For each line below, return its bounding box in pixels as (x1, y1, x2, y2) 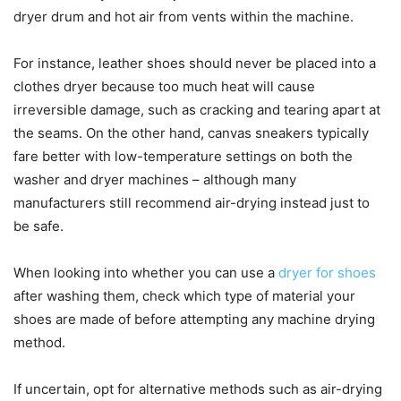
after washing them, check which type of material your (13, 286, 355, 304)
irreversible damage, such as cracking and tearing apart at (13, 100, 380, 118)
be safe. (13, 217, 64, 235)
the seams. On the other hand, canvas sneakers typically (13, 124, 369, 141)
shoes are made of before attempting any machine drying (13, 310, 375, 328)
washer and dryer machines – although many (13, 170, 296, 188)
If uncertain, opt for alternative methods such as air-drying (13, 380, 382, 397)
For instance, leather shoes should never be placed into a (13, 54, 376, 72)
